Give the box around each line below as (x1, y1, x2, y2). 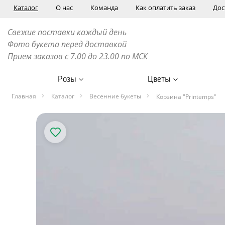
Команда (90, 3, 118, 12)
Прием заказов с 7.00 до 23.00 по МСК (8, 51, 148, 62)
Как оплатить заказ (136, 3, 195, 12)
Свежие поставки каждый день (8, 27, 127, 38)
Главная (12, 92, 36, 100)
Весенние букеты (89, 92, 141, 100)
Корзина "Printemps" (156, 92, 216, 101)
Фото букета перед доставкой (8, 39, 129, 50)
